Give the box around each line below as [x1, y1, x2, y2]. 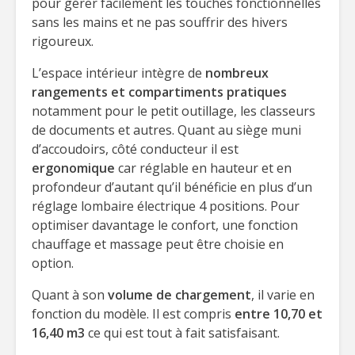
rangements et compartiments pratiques [32, 83, 287, 101]
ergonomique [32, 159, 115, 177]
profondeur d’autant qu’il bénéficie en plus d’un [32, 178, 312, 196]
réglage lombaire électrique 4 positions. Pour [32, 197, 300, 215]
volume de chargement [108, 286, 251, 303]
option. [32, 254, 74, 272]
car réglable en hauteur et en [115, 159, 292, 177]
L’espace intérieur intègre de [32, 64, 205, 82]
